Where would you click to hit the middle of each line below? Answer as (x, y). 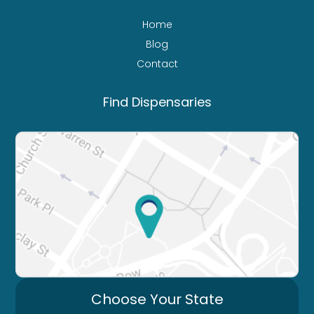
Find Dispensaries (157, 102)
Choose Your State (157, 299)
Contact (157, 63)
